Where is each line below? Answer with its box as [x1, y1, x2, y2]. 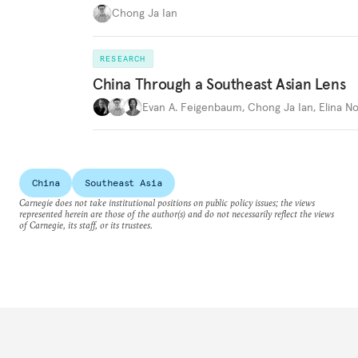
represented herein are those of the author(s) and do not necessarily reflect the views [19, 208, 334, 220]
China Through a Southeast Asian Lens [93, 74, 346, 93]
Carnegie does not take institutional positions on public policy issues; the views [19, 197, 315, 209]
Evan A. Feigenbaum [142, 99, 242, 114]
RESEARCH [100, 53, 146, 64]
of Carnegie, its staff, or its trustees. [19, 219, 153, 231]
